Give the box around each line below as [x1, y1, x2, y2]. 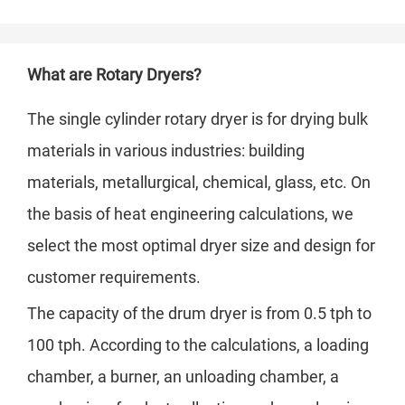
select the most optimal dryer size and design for [27, 236, 375, 256]
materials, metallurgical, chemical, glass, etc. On [27, 173, 371, 193]
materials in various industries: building [27, 141, 305, 161]
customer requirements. [27, 268, 201, 287]
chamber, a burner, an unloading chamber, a [27, 367, 339, 387]
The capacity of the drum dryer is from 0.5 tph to [27, 304, 372, 324]
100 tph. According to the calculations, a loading [27, 335, 369, 355]
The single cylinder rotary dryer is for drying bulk [27, 109, 368, 129]
